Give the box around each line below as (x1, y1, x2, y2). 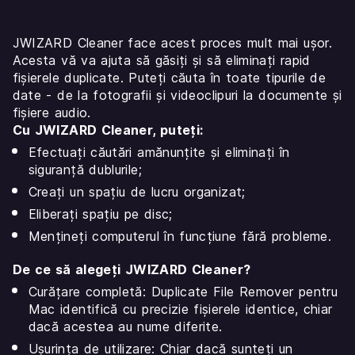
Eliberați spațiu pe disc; (28, 206, 173, 223)
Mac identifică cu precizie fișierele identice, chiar (28, 301, 333, 318)
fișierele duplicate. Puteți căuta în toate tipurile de (12, 70, 326, 86)
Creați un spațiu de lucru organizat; (28, 184, 246, 200)
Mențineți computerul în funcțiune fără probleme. (28, 228, 331, 245)
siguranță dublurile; (28, 162, 142, 178)
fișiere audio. (12, 105, 91, 121)
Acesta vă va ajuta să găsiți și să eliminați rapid (12, 52, 311, 69)
